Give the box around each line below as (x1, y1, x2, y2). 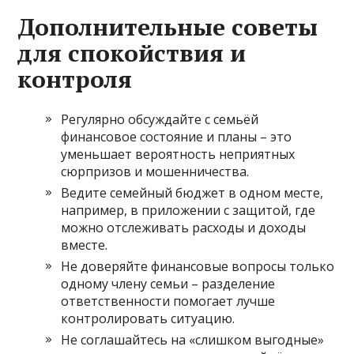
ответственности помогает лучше (61, 292, 276, 310)
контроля (17, 62, 133, 95)
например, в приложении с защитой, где (61, 201, 316, 219)
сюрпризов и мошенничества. (61, 162, 250, 180)
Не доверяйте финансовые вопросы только (61, 257, 335, 275)
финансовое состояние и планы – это (61, 127, 292, 145)
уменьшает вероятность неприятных (61, 145, 296, 163)
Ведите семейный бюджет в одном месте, (61, 183, 324, 201)
